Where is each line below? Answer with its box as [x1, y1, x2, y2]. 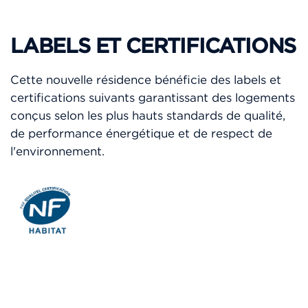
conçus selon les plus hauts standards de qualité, [10, 108, 285, 124]
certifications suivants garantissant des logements [10, 90, 295, 106]
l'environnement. [10, 144, 104, 159]
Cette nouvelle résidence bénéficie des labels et [10, 72, 281, 88]
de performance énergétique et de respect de [10, 126, 272, 142]
